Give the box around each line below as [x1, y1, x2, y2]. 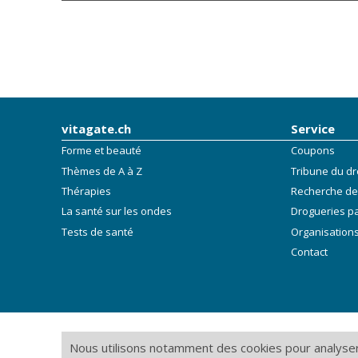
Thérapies [62, 183, 111, 198]
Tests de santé [62, 224, 133, 239]
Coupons [290, 143, 335, 158]
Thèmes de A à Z [62, 163, 142, 178]
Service [290, 121, 335, 137]
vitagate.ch [62, 121, 131, 137]
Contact [290, 245, 328, 260]
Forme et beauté [62, 143, 141, 158]
